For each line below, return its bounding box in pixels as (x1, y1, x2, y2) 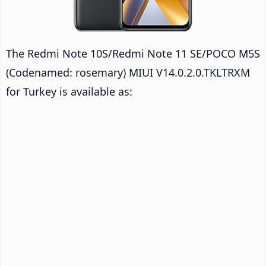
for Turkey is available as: (6, 84, 132, 99)
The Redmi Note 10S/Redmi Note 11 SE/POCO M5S (6, 46, 260, 61)
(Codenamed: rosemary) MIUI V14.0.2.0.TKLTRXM (6, 65, 250, 80)
